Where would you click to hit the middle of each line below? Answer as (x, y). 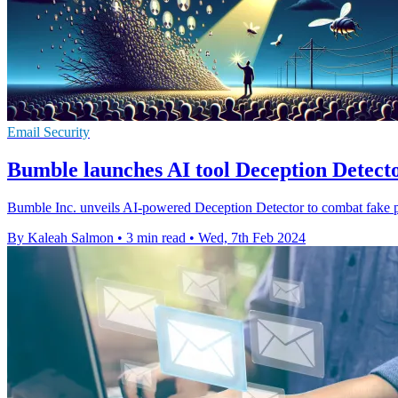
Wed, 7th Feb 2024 (252, 238)
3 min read (156, 238)
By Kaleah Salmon (60, 238)
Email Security (48, 132)
